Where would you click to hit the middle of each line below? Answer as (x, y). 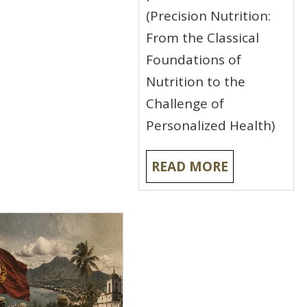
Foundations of (194, 60)
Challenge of (185, 104)
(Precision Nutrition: (209, 16)
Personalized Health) (211, 126)
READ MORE (190, 167)
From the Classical (203, 38)
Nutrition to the (196, 82)
